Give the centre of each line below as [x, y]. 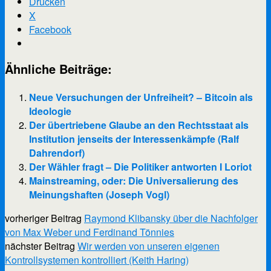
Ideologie [50, 111]
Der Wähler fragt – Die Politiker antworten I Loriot [140, 166]
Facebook [50, 29]
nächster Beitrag [41, 246]
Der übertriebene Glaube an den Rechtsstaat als [139, 125]
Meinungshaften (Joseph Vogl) [99, 194]
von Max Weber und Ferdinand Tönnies [90, 232]
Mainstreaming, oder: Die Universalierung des [134, 180]
